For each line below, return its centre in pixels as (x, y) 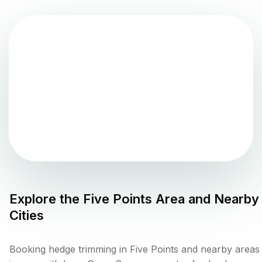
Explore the (46, 199)
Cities (27, 216)
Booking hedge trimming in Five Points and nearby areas (135, 249)
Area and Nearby (206, 199)
